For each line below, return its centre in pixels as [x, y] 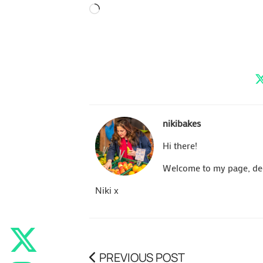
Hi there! [180, 145]
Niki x [107, 190]
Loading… [118, 9]
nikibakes [182, 123]
